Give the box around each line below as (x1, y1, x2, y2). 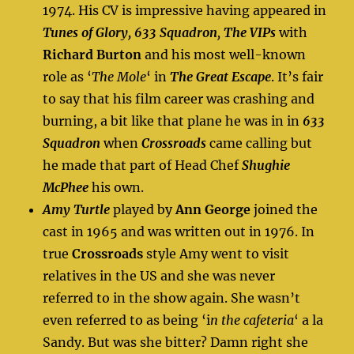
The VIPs (224, 24, 277, 40)
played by (110, 201, 176, 217)
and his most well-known (141, 46, 307, 62)
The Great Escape (170, 68, 272, 85)
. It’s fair (271, 68, 324, 85)
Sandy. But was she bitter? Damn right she (43, 333, 309, 350)
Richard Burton (43, 46, 142, 62)
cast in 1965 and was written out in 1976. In (43, 223, 315, 239)
